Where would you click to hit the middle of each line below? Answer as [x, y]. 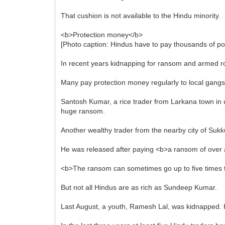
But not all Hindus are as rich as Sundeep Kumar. [139, 187]
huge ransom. [83, 111]
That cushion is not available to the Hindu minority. [141, 15]
